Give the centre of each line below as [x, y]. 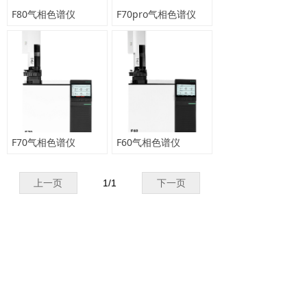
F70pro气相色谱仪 [156, 14]
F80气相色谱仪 [44, 14]
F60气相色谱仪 [148, 142]
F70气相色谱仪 [44, 142]
